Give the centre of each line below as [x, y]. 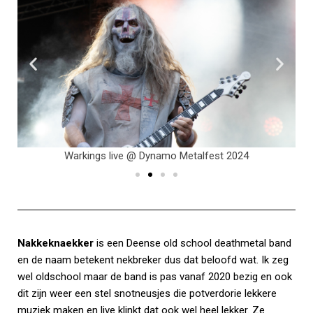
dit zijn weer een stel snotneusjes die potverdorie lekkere [147, 294]
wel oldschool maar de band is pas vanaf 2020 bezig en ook [155, 277]
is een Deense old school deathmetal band [192, 243]
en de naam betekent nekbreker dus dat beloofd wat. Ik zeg [153, 260]
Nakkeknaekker [56, 243]
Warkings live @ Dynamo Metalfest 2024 [156, 156]
